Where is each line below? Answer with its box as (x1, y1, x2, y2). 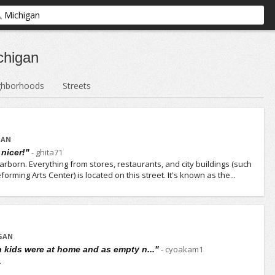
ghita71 (36, 147, 63, 158)
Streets (63, 80, 91, 91)
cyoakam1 (165, 244, 204, 255)
